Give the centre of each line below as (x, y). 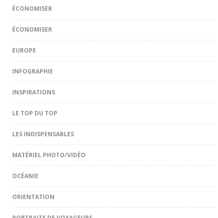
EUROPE (24, 50)
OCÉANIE (25, 176)
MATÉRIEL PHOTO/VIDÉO (49, 155)
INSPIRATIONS (34, 92)
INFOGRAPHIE (33, 71)
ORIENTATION (33, 197)
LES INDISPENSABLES (43, 134)
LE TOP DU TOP (35, 113)
